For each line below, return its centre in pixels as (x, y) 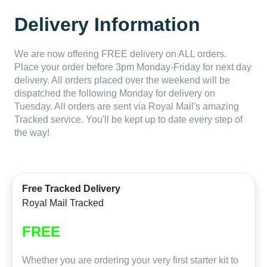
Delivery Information (107, 24)
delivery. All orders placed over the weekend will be (122, 80)
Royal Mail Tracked (63, 203)
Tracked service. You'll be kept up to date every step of (128, 119)
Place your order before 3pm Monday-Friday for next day (133, 67)
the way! (32, 132)
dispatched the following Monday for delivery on (115, 93)
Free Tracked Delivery (71, 188)
